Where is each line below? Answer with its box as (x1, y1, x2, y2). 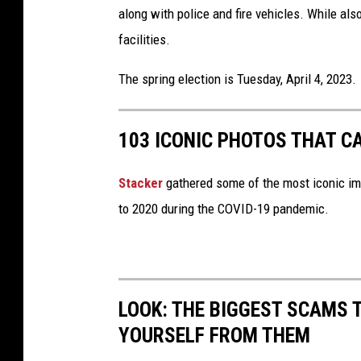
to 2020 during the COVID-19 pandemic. (118, 200, 329, 217)
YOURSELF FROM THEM (118, 323, 310, 348)
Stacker (118, 174, 163, 191)
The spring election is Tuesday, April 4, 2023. (118, 70, 356, 87)
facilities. (118, 31, 170, 48)
